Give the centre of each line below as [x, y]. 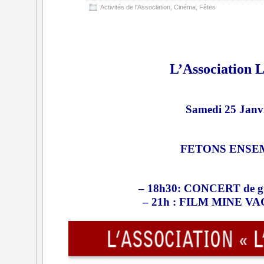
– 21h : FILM [177, 202]
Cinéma [185, 7]
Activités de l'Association [135, 7]
